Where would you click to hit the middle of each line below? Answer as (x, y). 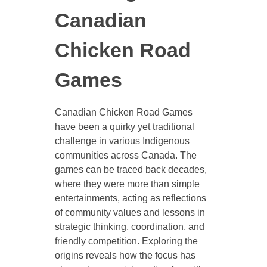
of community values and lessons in (130, 212)
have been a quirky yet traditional (124, 126)
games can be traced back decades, (131, 169)
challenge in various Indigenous (122, 141)
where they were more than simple (127, 184)
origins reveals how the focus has (125, 255)
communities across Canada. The (125, 155)
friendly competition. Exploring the (126, 241)
